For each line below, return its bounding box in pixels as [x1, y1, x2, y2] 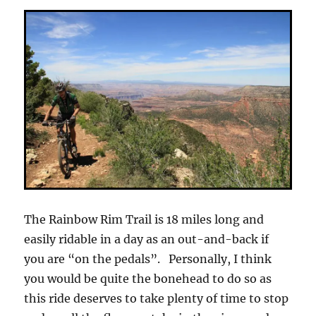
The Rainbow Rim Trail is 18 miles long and [24, 212, 265, 226]
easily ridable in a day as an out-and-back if [24, 231, 269, 246]
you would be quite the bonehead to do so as [24, 271, 272, 286]
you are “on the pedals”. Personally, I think [24, 251, 272, 266]
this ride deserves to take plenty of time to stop [24, 291, 289, 305]
